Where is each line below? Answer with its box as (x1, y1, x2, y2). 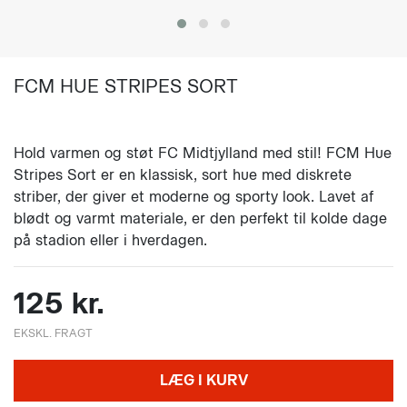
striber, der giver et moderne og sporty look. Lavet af (14, 188, 373, 205)
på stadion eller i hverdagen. (14, 232, 207, 249)
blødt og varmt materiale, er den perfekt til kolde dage (14, 210, 387, 227)
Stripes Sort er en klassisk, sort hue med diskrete (14, 166, 352, 184)
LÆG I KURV (159, 372, 248, 389)
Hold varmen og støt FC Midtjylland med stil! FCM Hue (14, 144, 392, 162)
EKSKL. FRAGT (14, 326, 93, 340)
